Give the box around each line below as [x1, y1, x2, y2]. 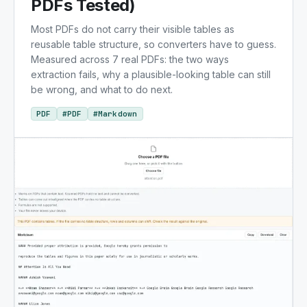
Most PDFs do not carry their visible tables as [31, 23, 234, 35]
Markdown [97, 109, 138, 119]
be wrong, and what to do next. [31, 84, 173, 95]
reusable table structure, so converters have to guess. [31, 38, 276, 50]
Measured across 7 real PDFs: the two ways [31, 53, 229, 65]
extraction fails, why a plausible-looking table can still [31, 69, 271, 80]
